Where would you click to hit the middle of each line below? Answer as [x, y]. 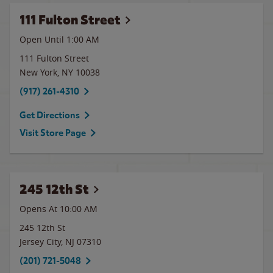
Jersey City [40, 242]
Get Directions [50, 115]
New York [38, 72]
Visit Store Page [53, 133]
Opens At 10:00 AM [58, 209]
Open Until [43, 39]
